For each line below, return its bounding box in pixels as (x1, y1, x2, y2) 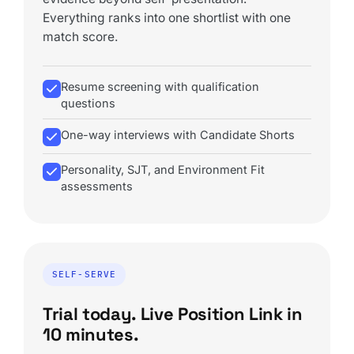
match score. (43, 29, 118, 45)
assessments (61, 179, 133, 193)
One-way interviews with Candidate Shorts (61, 127, 295, 141)
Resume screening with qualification (61, 79, 259, 93)
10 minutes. (43, 322, 139, 345)
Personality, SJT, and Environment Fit (61, 162, 265, 176)
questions (61, 96, 115, 110)
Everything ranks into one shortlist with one (43, 10, 291, 26)
